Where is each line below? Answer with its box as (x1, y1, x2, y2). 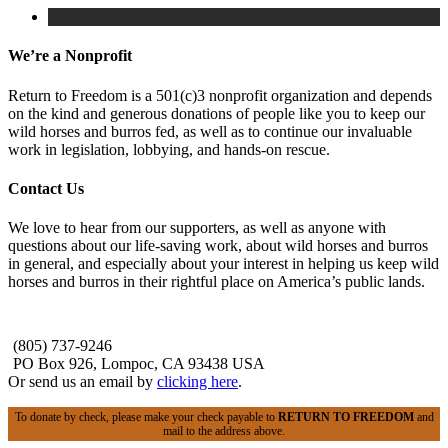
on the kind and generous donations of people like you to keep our (8, 104, 425, 122)
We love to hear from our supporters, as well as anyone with (8, 219, 386, 237)
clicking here (157, 373, 238, 391)
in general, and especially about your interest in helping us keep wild (8, 255, 439, 273)
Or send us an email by (8, 373, 157, 391)
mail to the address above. (163, 424, 285, 439)
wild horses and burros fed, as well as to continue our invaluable (8, 122, 412, 140)
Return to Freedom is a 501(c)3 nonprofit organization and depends (8, 86, 432, 104)
